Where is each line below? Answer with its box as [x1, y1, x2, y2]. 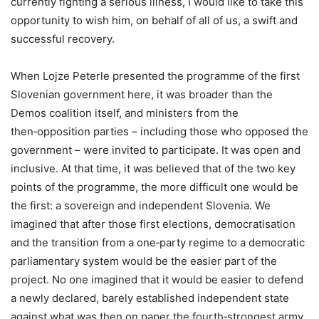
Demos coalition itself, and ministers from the [11, 105, 239, 120]
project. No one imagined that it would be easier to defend [11, 272, 303, 286]
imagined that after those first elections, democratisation [11, 216, 296, 231]
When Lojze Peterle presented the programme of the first [11, 68, 300, 83]
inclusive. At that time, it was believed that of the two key [11, 161, 296, 175]
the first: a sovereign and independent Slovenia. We [11, 198, 271, 212]
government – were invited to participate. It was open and [11, 142, 300, 157]
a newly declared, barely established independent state [11, 291, 289, 305]
